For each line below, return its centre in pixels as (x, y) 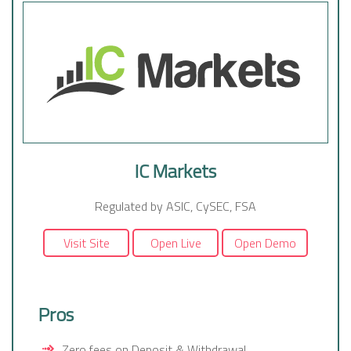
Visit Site (86, 243)
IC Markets (175, 171)
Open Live (175, 243)
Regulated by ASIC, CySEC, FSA (175, 206)
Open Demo (265, 243)
